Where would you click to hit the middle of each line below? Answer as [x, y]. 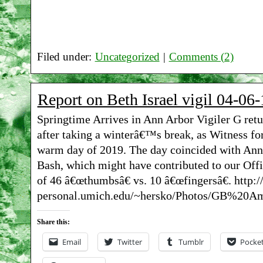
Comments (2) [201, 57]
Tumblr [191, 242]
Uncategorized [127, 57]
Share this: [53, 222]
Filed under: [65, 57]
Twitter [129, 242]
